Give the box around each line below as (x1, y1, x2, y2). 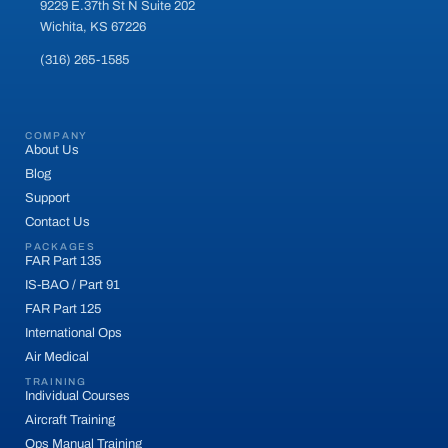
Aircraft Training (25, 412, 115, 427)
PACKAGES (25, 240, 96, 252)
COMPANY (25, 129, 88, 141)
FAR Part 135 (25, 253, 101, 268)
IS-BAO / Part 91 (25, 277, 120, 292)
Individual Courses (25, 388, 130, 403)
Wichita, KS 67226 (40, 19, 146, 34)
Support (25, 190, 70, 205)
